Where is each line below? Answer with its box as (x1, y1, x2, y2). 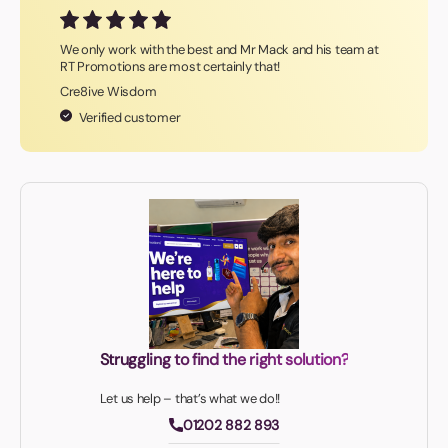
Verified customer (76, 109, 181, 127)
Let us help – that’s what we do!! (99, 390, 280, 408)
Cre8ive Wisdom (60, 83, 157, 101)
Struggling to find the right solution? (99, 349, 349, 371)
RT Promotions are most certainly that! (60, 58, 281, 76)
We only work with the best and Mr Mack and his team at (60, 41, 379, 59)
